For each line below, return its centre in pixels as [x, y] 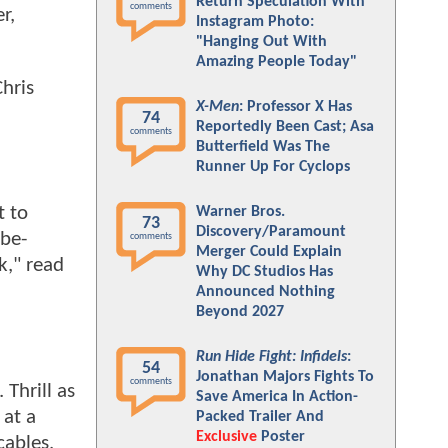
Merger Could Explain [269, 252]
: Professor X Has [295, 107]
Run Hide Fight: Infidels [271, 357]
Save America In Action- [277, 397]
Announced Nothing [265, 292]
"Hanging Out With [261, 42]
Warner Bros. [240, 212]
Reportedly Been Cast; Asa [285, 127]
